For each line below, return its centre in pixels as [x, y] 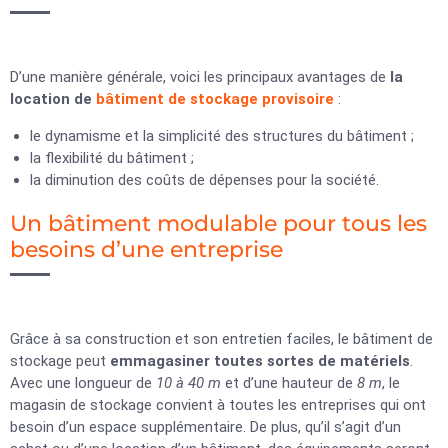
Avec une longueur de [83, 383]
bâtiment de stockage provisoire [215, 99]
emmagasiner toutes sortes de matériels [260, 361]
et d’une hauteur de [289, 383]
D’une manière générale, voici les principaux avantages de [200, 77]
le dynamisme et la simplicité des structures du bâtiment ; [222, 136]
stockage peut [60, 361]
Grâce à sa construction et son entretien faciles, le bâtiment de [221, 339]
